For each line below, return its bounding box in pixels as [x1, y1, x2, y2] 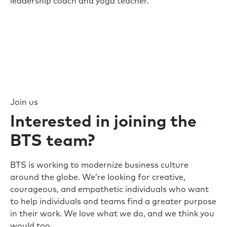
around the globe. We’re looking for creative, [10, 173, 185, 181]
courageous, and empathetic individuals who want [10, 185, 209, 194]
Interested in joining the [10, 114, 197, 130]
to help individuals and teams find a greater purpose [10, 198, 216, 206]
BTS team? [10, 133, 95, 149]
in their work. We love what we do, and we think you [10, 210, 214, 218]
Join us [10, 98, 38, 106]
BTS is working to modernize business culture [10, 161, 188, 169]
